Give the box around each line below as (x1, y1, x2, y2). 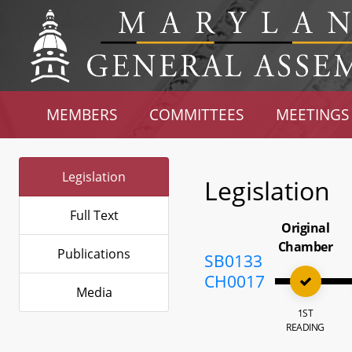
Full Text (69, 207, 119, 224)
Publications (57, 245, 130, 262)
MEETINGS (275, 104, 349, 124)
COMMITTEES (149, 104, 244, 124)
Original (281, 219, 330, 236)
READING (286, 321, 324, 334)
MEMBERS (46, 104, 118, 124)
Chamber (277, 238, 333, 255)
